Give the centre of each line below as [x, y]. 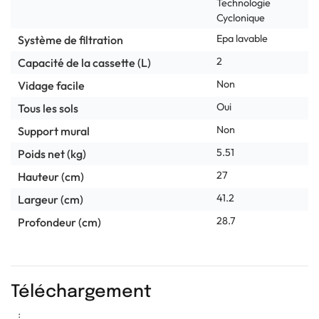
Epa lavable [242, 38]
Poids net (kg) [52, 153]
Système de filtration [70, 40]
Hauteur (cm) [51, 176]
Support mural [54, 131]
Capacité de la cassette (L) [84, 62]
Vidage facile [51, 85]
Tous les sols [48, 108]
